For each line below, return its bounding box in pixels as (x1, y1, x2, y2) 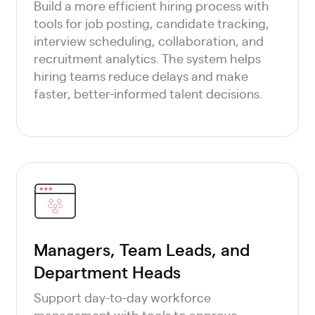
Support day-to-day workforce (33, 289, 211, 305)
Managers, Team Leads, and (33, 238, 250, 260)
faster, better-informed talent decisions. (33, 85, 262, 101)
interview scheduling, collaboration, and (33, 32, 264, 49)
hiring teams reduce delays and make (33, 67, 248, 84)
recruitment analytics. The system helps (33, 50, 261, 66)
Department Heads (33, 260, 181, 283)
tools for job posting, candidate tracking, (33, 15, 269, 31)
